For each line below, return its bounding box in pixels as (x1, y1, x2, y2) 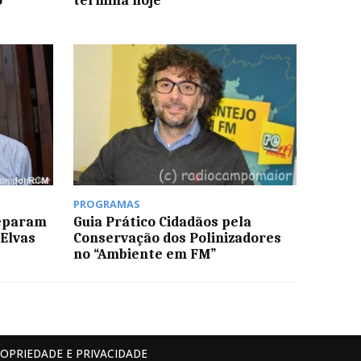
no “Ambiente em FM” (73, 245, 216, 262)
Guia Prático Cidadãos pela (73, 213, 251, 230)
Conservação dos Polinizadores (73, 229, 281, 246)
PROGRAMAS (73, 196, 140, 211)
